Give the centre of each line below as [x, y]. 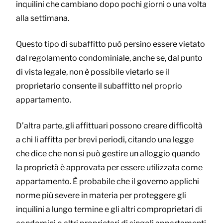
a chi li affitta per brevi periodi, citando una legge [105, 140]
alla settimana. [43, 18]
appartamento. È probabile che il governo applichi [108, 182]
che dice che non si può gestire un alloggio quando [108, 154]
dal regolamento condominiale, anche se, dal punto [109, 58]
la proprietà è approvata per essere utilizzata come [109, 168]
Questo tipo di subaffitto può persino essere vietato [111, 44]
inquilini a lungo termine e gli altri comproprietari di [109, 210]
